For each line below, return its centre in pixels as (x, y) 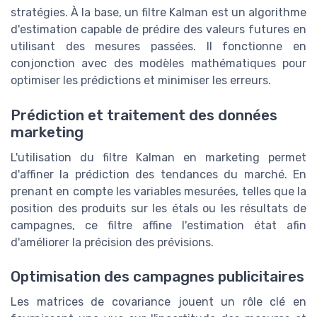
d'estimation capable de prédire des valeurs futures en (158, 30)
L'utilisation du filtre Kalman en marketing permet (158, 157)
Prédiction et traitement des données (144, 115)
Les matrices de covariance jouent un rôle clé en (158, 301)
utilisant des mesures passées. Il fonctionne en (158, 47)
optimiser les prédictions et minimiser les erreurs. (141, 81)
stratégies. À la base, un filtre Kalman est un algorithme (158, 13)
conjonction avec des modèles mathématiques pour (158, 64)
